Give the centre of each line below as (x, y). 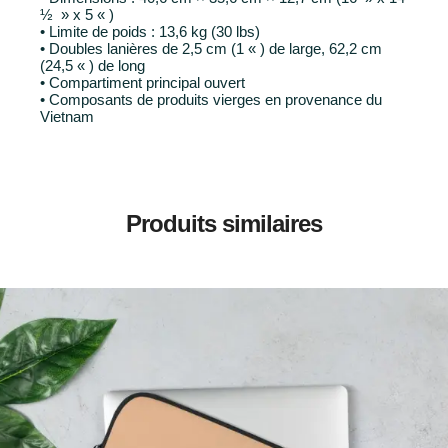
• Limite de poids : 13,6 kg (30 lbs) (150, 31)
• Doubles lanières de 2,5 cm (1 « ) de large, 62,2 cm (211, 48)
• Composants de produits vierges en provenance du (211, 99)
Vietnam (67, 116)
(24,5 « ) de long (92, 65)
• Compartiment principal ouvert (142, 82)
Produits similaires (224, 223)
